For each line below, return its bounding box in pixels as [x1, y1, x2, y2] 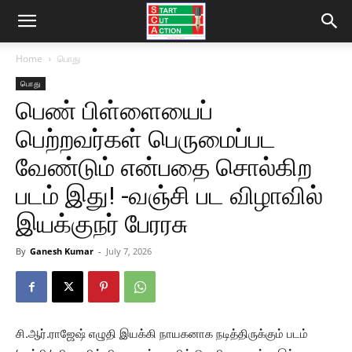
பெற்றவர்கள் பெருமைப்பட [16, 124, 276, 154]
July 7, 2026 [106, 245, 152, 257]
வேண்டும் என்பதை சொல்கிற [16, 152, 312, 182]
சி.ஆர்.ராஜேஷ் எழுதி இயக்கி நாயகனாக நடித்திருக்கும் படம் [16, 326, 308, 341]
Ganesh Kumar [30, 245, 93, 257]
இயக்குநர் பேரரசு [16, 209, 188, 239]
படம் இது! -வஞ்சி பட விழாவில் [16, 181, 323, 211]
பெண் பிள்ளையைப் [16, 96, 213, 126]
